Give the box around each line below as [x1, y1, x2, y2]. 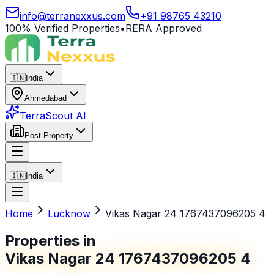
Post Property [24, 131, 73, 140]
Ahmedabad [24, 94, 67, 103]
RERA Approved [125, 22, 202, 34]
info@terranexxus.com [20, 10, 125, 22]
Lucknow [48, 207, 91, 220]
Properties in [5, 231, 96, 250]
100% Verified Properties [5, 22, 120, 34]
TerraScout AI [20, 109, 86, 122]
